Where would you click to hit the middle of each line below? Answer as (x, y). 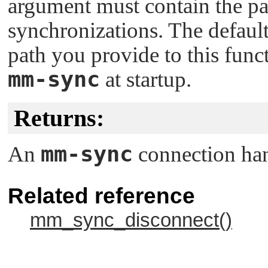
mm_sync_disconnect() (131, 220)
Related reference (101, 196)
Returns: (59, 118)
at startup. (146, 79)
